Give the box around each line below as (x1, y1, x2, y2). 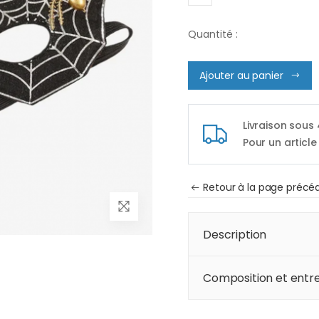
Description (203, 226, 267, 243)
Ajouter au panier (199, 68, 283, 83)
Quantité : (188, 27, 238, 42)
